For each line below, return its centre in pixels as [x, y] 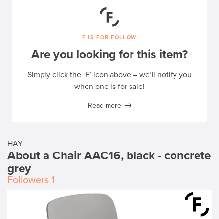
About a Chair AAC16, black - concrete [109, 156]
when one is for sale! [109, 87]
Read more [104, 105]
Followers [28, 180]
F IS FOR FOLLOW [109, 37]
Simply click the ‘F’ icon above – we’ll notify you [109, 75]
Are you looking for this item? [109, 55]
